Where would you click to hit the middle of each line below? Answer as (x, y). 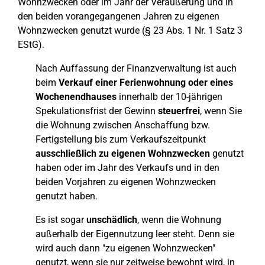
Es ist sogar (61, 220)
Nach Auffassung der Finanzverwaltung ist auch (136, 68)
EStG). (31, 45)
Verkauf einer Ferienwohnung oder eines (146, 83)
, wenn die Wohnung (179, 220)
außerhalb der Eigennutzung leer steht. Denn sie (135, 234)
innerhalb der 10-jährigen (169, 97)
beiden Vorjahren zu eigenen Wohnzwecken (126, 182)
